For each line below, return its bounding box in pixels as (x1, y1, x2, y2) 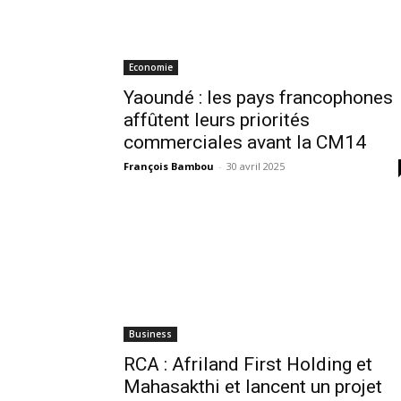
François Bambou (124, 158, 214, 173)
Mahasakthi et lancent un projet (124, 375, 382, 397)
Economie (129, 60, 173, 73)
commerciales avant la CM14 (124, 131, 366, 153)
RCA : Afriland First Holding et (124, 353, 372, 375)
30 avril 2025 (226, 158, 285, 173)
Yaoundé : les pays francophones (124, 86, 393, 108)
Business (129, 327, 172, 340)
